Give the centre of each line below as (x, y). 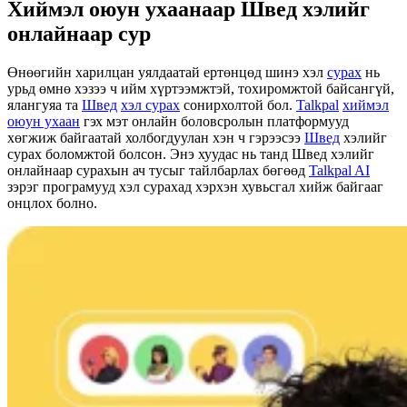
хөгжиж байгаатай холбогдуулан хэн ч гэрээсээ (156, 137)
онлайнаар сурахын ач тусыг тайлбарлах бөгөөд (158, 170)
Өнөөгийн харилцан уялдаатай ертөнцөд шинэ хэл (167, 72)
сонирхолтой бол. (238, 104)
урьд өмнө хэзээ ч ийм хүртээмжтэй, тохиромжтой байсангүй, (201, 88)
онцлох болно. (52, 203)
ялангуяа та (45, 104)
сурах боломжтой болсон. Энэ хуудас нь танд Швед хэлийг (191, 154)
